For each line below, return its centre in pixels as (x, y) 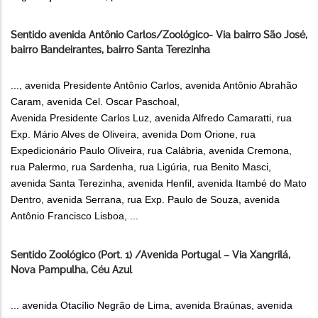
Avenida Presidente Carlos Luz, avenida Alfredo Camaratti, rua (151, 118)
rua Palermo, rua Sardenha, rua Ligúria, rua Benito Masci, (141, 167)
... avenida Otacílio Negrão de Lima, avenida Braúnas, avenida (152, 306)
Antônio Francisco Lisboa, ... (75, 216)
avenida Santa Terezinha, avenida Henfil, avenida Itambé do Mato (159, 183)
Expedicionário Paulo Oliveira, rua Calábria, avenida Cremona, (151, 151)
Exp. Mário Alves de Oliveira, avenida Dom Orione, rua (133, 135)
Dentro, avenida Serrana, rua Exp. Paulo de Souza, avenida (145, 200)
